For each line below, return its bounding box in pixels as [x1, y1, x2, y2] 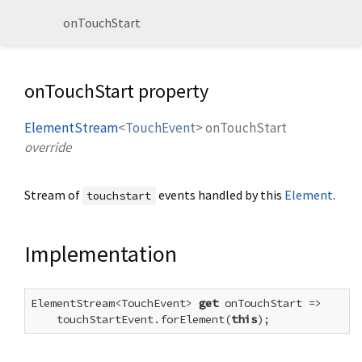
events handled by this [155, 187, 284, 204]
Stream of [24, 187, 82, 204]
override [24, 138, 71, 157]
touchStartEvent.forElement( [31, 312, 231, 327]
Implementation [24, 239, 177, 269]
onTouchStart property [24, 78, 208, 103]
